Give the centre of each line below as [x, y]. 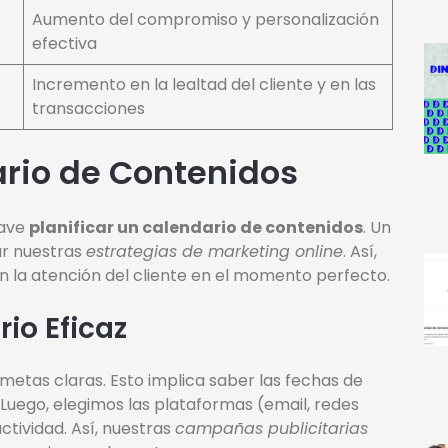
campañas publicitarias [271, 429]
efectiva [64, 44]
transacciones [88, 109]
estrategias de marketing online [214, 252]
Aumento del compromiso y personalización [205, 20]
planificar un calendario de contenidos [196, 228]
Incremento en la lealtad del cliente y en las [204, 85]
